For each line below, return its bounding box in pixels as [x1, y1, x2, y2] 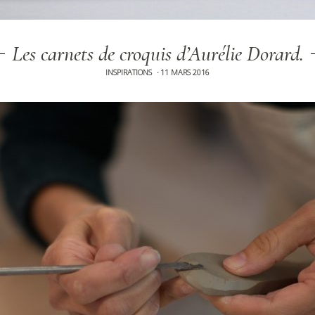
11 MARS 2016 [160, 67, 210, 77]
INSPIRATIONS [105, 67, 152, 77]
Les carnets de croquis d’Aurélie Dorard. [11, 41, 304, 67]
